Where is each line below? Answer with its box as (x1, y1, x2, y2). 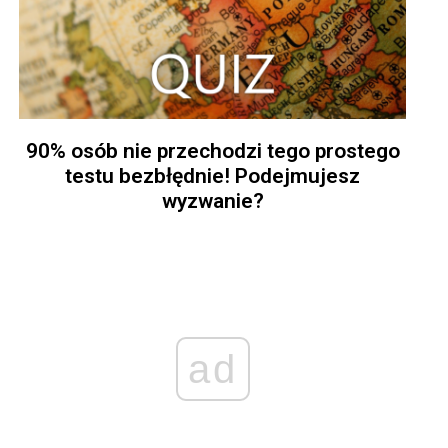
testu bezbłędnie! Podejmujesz (65, 164, 361, 189)
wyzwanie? (161, 189, 264, 214)
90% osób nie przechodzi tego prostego (25, 139, 400, 164)
